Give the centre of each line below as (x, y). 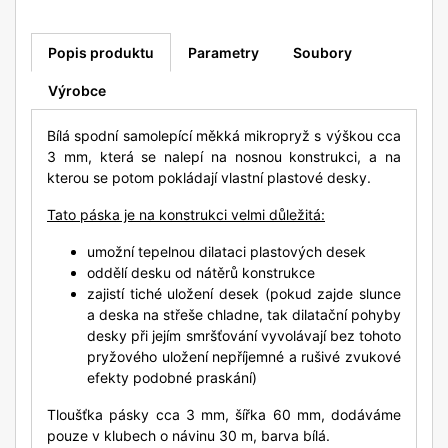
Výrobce (77, 91)
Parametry (223, 53)
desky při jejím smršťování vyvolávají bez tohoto (244, 336)
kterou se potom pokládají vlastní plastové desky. (209, 178)
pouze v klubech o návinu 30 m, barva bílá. (188, 436)
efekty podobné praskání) (172, 378)
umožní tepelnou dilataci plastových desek (226, 252)
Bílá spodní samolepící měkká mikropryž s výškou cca (224, 136)
